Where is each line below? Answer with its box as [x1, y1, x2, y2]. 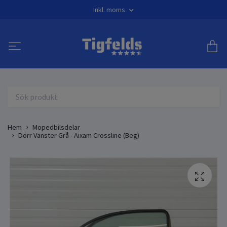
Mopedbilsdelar [32, 122, 80, 132]
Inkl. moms [93, 5, 127, 14]
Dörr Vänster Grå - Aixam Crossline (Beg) [18, 130, 139, 140]
